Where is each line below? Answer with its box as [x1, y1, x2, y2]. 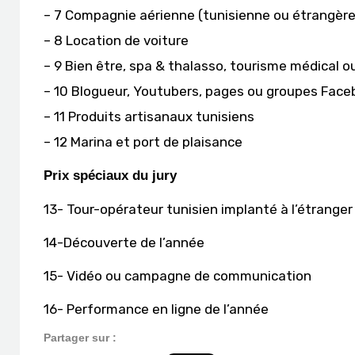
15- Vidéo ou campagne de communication [44, 268, 311, 284]
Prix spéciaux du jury [44, 168, 177, 183]
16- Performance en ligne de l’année [44, 301, 269, 317]
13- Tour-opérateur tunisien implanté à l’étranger [44, 201, 353, 217]
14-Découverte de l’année [44, 235, 204, 250]
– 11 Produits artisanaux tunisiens [44, 109, 254, 124]
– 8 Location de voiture [44, 32, 189, 48]
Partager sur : [44, 331, 116, 344]
